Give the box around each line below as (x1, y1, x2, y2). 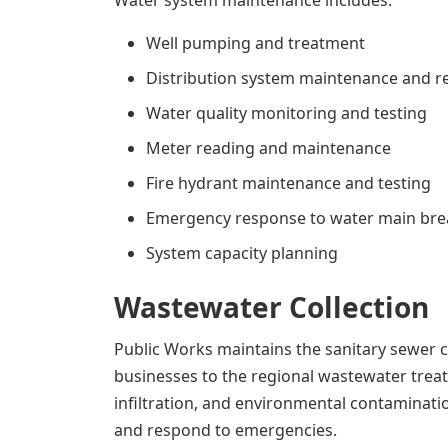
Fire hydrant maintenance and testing (146, 172, 431, 194)
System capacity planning (146, 242, 338, 264)
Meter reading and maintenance (146, 137, 391, 159)
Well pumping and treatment (146, 32, 365, 54)
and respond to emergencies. (114, 419, 337, 441)
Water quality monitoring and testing (146, 102, 427, 124)
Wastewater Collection (114, 288, 429, 326)
